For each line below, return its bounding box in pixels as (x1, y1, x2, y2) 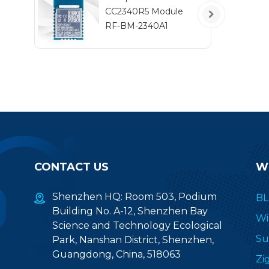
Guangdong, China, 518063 (52, 248, 181, 260)
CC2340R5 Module (104, 5, 183, 17)
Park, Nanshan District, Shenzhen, (52, 234, 214, 246)
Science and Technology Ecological (52, 219, 222, 231)
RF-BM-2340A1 (104, 20, 168, 31)
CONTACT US (34, 160, 109, 174)
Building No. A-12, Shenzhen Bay (52, 205, 208, 217)
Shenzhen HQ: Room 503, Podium (52, 190, 217, 202)
